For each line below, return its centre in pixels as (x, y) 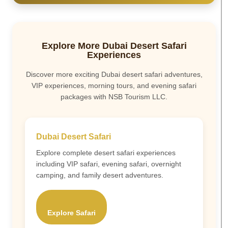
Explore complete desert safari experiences (106, 152)
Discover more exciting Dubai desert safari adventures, (114, 74)
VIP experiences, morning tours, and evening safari (114, 85)
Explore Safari (72, 212)
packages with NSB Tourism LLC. (114, 96)
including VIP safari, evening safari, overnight (109, 164)
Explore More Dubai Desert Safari (114, 46)
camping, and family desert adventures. (100, 175)
